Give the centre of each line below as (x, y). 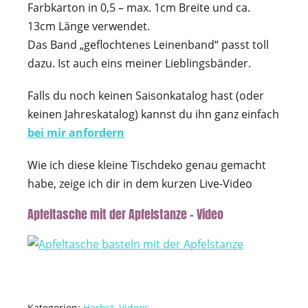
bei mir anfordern (76, 133)
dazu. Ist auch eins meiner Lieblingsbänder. (139, 64)
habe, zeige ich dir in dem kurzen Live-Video (140, 184)
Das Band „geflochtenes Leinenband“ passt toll (148, 45)
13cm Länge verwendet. (89, 26)
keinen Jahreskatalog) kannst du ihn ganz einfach (153, 114)
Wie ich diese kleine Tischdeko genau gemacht (147, 165)
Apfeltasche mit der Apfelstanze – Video (125, 214)
